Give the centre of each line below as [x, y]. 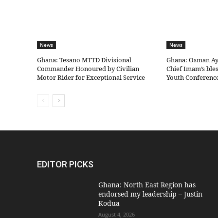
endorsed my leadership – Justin [150, 194]
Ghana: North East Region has [147, 185]
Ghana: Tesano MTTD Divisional [84, 60]
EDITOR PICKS [65, 164]
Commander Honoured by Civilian [88, 69]
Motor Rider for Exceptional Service [91, 78]
